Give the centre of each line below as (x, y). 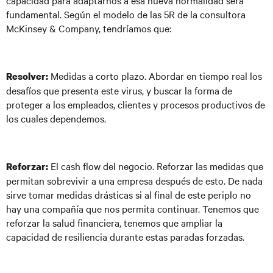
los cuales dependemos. (56, 118)
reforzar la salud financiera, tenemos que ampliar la (114, 222)
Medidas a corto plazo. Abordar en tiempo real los (155, 76)
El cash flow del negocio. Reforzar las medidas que (157, 166)
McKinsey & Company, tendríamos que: (89, 28)
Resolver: (27, 76)
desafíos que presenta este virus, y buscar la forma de (119, 90)
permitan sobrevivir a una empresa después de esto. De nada (134, 180)
